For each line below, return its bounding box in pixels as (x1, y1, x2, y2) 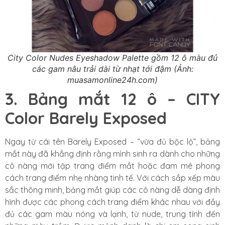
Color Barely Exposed (5, 107, 167, 128)
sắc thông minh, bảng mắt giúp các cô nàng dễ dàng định (5, 184, 220, 195)
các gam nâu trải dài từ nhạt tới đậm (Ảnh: (32, 63, 193, 74)
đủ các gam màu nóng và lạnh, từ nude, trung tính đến (5, 208, 220, 219)
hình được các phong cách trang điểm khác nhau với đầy (5, 196, 220, 207)
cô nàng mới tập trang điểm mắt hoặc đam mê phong (5, 160, 220, 171)
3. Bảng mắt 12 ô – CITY (5, 88, 220, 109)
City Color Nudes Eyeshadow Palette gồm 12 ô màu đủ (8, 52, 217, 63)
